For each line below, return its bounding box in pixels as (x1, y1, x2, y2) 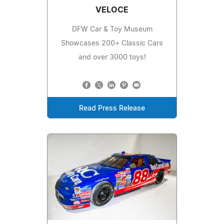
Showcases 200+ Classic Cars (61, 40, 163, 47)
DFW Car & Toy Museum (71, 26, 152, 33)
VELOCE (95, 6, 128, 14)
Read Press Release (79, 105, 145, 112)
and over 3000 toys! (78, 54, 146, 61)
